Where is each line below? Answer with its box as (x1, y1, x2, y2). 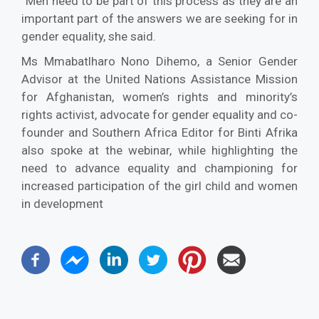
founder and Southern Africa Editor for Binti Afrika (21, 125, 298, 140)
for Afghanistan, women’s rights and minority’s (21, 89, 298, 104)
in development (21, 196, 103, 211)
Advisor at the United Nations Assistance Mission (21, 71, 298, 86)
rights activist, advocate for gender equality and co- (21, 107, 298, 122)
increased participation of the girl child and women (21, 178, 298, 193)
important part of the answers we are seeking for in (21, 11, 298, 26)
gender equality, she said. (21, 28, 156, 43)
